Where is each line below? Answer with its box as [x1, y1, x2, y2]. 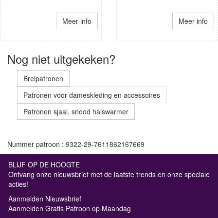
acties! [8, 179, 28, 189]
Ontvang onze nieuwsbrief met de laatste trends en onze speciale [8, 169, 210, 179]
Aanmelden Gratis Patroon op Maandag [8, 203, 131, 213]
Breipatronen [23, 73, 63, 83]
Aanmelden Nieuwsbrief [8, 193, 81, 203]
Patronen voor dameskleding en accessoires [23, 90, 160, 100]
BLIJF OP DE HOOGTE [8, 159, 80, 169]
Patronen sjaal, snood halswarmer [23, 106, 128, 116]
